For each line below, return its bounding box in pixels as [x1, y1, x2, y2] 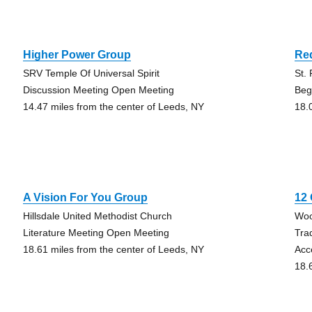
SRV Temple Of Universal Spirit [22, 68, 159, 79]
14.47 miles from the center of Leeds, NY [22, 101, 204, 112]
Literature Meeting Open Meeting [22, 227, 169, 238]
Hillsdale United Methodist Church [22, 210, 172, 221]
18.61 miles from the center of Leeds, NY [22, 244, 204, 255]
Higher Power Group [22, 49, 131, 61]
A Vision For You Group [22, 192, 148, 203]
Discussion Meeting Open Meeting [22, 84, 174, 95]
